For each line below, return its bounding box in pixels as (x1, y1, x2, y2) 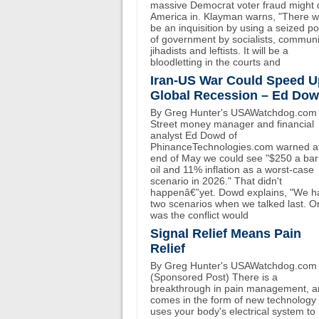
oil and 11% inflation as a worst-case (150, 164, 314, 175)
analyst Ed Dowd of (150, 130, 237, 141)
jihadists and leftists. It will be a (150, 45, 288, 56)
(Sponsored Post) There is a (150, 271, 278, 283)
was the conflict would (150, 209, 249, 221)
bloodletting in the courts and (150, 56, 281, 68)
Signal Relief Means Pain (150, 226, 301, 241)
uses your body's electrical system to (150, 305, 315, 317)
